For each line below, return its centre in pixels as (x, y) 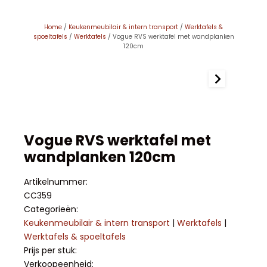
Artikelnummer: (56, 181)
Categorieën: (51, 209)
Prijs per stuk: (52, 250)
